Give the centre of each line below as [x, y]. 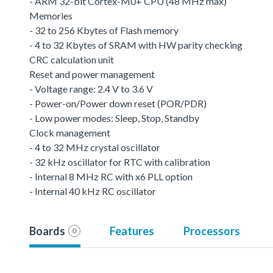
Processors [211, 231]
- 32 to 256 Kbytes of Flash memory [104, 30]
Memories [51, 15]
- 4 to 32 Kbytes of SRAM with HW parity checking [136, 44]
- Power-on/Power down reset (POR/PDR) [118, 103]
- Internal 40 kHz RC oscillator [93, 191]
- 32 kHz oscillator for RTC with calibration [120, 161]
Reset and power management [92, 74]
